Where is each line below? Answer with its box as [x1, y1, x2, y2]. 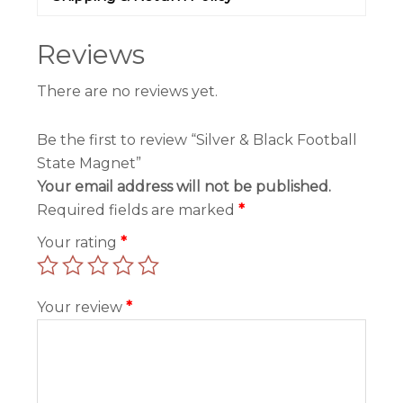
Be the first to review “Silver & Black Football [37, 131, 358, 149]
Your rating [37, 234, 121, 252]
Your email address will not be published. [37, 178, 332, 196]
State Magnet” [37, 155, 142, 173]
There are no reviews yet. [37, 83, 219, 101]
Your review [37, 299, 127, 317]
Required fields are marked [37, 201, 239, 219]
